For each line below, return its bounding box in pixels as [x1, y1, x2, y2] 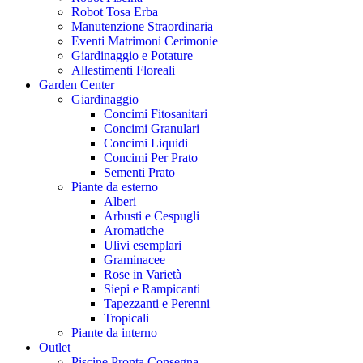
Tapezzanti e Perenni [104, 297, 210, 311]
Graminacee [104, 253, 165, 267]
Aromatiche [104, 224, 164, 238]
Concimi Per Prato [104, 151, 198, 165]
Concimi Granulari [104, 122, 199, 136]
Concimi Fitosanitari [104, 107, 207, 122]
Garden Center [39, 78, 114, 92]
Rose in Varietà [104, 267, 181, 282]
